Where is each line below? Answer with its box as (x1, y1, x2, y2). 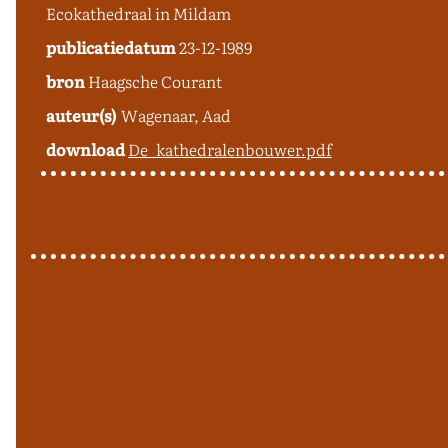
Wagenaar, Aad (121, 102, 231, 127)
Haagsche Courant (88, 68, 222, 93)
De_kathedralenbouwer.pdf (128, 136, 332, 161)
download (46, 136, 128, 161)
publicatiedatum (46, 34, 179, 59)
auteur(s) (46, 102, 116, 127)
